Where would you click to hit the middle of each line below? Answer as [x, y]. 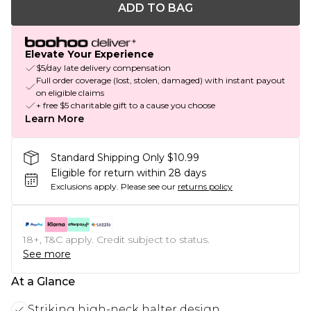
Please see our [148, 187]
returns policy [205, 187]
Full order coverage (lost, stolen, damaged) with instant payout [161, 81]
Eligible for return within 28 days [128, 173]
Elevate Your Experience [90, 54]
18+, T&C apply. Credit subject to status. [116, 240]
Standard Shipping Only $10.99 [125, 157]
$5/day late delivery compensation [103, 68]
